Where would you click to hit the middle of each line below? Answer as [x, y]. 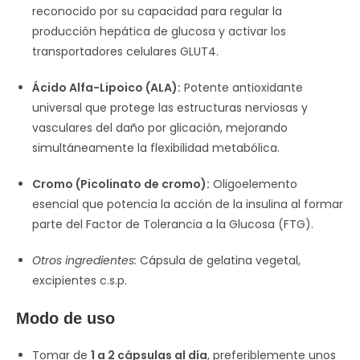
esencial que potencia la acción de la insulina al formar [188, 204]
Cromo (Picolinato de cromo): [121, 184]
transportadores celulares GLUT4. [125, 51]
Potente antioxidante [242, 88]
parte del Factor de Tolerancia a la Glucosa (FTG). [173, 224]
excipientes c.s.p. [80, 280]
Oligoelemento [254, 184]
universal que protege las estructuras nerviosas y [170, 108]
